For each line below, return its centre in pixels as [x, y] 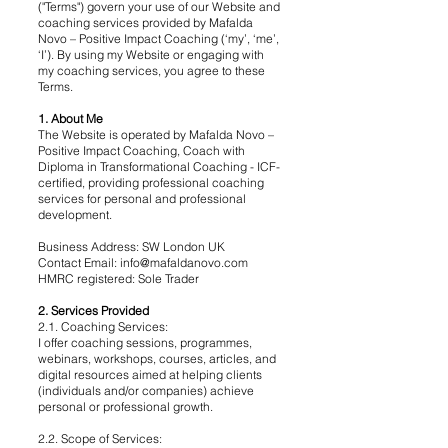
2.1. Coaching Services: [103, 326]
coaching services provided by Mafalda [145, 22]
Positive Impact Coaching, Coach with [141, 150]
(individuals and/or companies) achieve [146, 390]
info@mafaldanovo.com [184, 262]
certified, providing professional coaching [151, 182]
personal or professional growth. [125, 406]
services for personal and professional [142, 198]
